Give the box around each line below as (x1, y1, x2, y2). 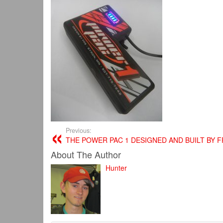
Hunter (106, 163, 127, 173)
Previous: (66, 126, 92, 135)
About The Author (51, 148, 121, 161)
